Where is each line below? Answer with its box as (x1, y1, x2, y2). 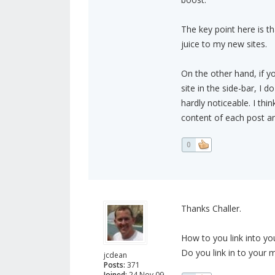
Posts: (104, 260, 125, 271)
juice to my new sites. (180, 38, 267, 50)
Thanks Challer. (180, 203, 241, 215)
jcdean (104, 250, 127, 261)
